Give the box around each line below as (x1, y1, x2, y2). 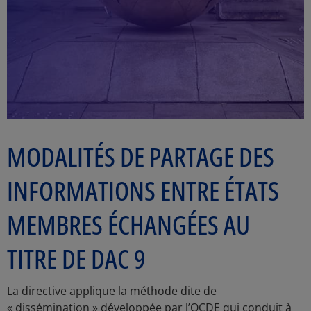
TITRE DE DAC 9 (7, 240, 146, 276)
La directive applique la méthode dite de (7, 283, 217, 299)
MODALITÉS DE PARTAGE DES (7, 138, 274, 174)
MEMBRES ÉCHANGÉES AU (7, 206, 250, 242)
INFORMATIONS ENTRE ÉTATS (7, 172, 279, 208)
